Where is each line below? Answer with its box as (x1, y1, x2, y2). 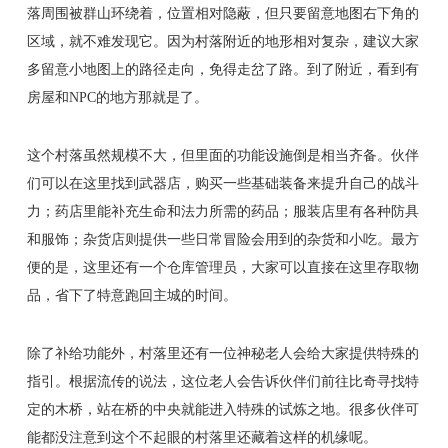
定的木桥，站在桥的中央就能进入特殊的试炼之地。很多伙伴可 (26, 400, 419, 417)
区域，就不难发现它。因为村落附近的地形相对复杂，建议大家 (26, 32, 419, 49)
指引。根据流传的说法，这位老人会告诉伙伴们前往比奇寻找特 (26, 372, 419, 389)
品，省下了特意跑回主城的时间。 (26, 286, 237, 303)
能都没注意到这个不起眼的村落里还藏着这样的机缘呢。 (26, 428, 377, 445)
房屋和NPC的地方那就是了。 (26, 88, 208, 105)
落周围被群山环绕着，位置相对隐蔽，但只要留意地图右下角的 (26, 4, 419, 21)
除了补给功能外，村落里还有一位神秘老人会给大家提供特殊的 (26, 344, 419, 361)
